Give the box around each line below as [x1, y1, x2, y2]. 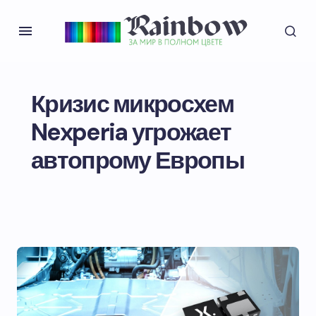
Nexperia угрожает [31, 116, 231, 148]
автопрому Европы [31, 145, 244, 176]
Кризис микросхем [31, 88, 233, 120]
